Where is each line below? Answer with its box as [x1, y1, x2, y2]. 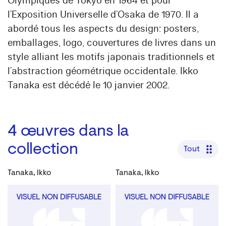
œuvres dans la [20, 124, 129, 140]
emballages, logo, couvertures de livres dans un [8, 37, 216, 49]
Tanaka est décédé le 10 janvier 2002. [8, 79, 169, 91]
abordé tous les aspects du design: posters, [8, 23, 199, 35]
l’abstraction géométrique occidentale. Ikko [8, 65, 198, 77]
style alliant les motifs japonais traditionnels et [8, 51, 215, 63]
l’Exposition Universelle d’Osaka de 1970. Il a [8, 9, 199, 21]
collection [8, 142, 78, 158]
